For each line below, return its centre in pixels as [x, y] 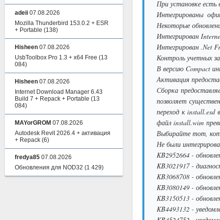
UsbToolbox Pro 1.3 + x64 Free [56, 57]
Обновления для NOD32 [49, 167]
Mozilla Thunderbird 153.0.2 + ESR [62, 23]
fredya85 [27, 157]
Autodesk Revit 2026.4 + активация [63, 133]
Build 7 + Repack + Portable [52, 99]
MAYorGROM [33, 123]
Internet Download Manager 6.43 [59, 92]
